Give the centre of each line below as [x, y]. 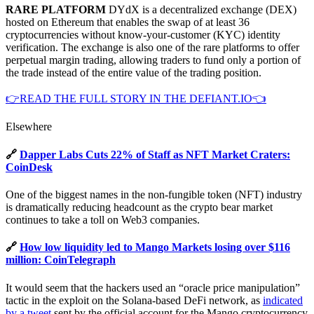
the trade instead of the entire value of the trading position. [134, 73]
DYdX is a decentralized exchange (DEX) [201, 10]
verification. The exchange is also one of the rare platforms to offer [152, 48]
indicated [283, 300]
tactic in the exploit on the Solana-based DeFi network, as [134, 300]
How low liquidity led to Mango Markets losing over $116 [155, 247]
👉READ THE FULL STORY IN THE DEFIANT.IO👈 [136, 99]
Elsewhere [29, 127]
